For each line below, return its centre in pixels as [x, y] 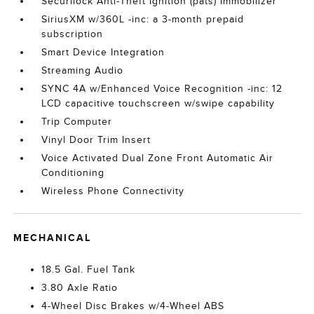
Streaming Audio [83, 70]
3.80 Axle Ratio [80, 288]
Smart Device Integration [103, 52]
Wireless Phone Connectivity [113, 191]
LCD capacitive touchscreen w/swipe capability [158, 103]
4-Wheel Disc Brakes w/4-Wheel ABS [133, 306]
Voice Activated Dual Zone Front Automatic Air [158, 158]
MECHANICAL [53, 238]
